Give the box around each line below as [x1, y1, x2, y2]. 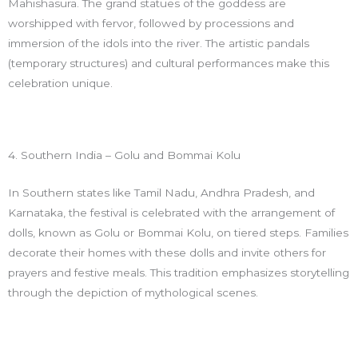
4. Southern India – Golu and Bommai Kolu [8, 149, 241, 162]
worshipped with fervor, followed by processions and [8, 17, 294, 30]
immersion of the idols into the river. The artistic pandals [8, 37, 309, 50]
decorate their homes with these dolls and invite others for [8, 246, 326, 260]
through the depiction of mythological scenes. [8, 286, 258, 300]
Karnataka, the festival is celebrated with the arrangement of [8, 206, 335, 220]
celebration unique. [8, 77, 113, 90]
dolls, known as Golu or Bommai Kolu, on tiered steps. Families [8, 226, 348, 240]
